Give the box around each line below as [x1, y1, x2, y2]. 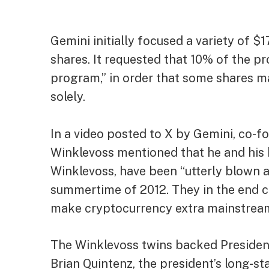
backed [175, 238, 218, 252]
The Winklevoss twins [50, 238, 176, 252]
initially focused [93, 34, 184, 48]
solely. [50, 89, 86, 104]
